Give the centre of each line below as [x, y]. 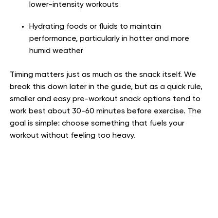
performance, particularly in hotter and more [109, 39]
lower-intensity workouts [74, 5]
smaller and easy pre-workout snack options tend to [105, 99]
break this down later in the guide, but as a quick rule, [106, 87]
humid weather [56, 51]
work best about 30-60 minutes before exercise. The [106, 111]
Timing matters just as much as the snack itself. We [103, 75]
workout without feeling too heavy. [73, 136]
